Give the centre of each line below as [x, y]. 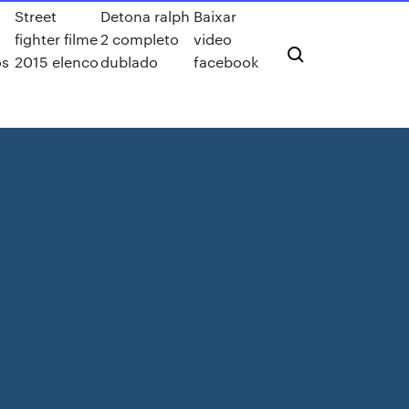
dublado [130, 62]
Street [35, 16]
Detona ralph [146, 16]
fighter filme [56, 39]
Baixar [215, 16]
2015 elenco [56, 62]
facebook [226, 62]
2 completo [140, 39]
